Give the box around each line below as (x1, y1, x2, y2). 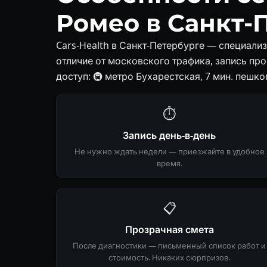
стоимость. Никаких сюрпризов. (108, 252, 230, 263)
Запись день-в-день (123, 128, 216, 142)
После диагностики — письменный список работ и (73, 240, 266, 251)
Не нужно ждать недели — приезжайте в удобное (74, 145, 265, 157)
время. (156, 157, 182, 169)
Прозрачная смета (125, 222, 214, 236)
